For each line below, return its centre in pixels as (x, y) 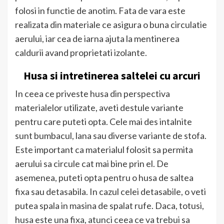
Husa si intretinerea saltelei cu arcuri (112, 75)
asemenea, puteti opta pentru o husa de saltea (104, 177)
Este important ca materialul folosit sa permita (104, 149)
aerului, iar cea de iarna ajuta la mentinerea (97, 38)
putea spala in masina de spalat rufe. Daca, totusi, (109, 205)
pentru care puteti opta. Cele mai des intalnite (103, 121)
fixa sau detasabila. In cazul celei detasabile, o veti (110, 191)
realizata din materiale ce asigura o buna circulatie (111, 24)
